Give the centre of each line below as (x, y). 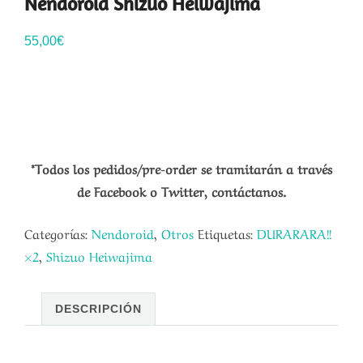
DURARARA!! (294, 233)
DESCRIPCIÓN (98, 309)
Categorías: (58, 233)
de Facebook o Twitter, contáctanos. (181, 191)
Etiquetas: (227, 233)
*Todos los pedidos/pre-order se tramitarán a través (181, 168)
